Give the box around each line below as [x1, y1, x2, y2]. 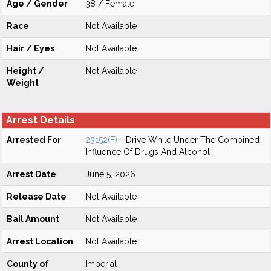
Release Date [7, 192, 67, 201]
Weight [7, 78, 39, 88]
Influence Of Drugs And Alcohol [85, 147, 210, 157]
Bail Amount [7, 214, 59, 224]
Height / [7, 66, 44, 76]
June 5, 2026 [85, 169, 135, 179]
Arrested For [7, 135, 61, 145]
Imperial [85, 259, 117, 269]
